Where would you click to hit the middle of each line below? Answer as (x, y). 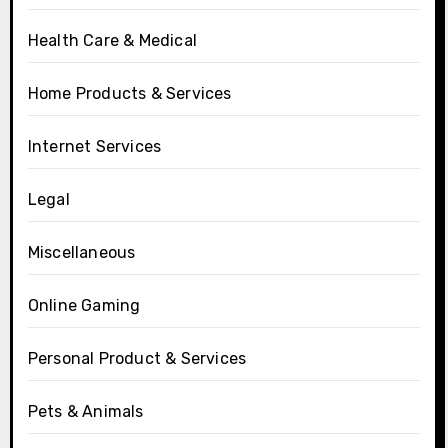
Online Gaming (84, 305)
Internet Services (94, 146)
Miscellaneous (81, 252)
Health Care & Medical (112, 40)
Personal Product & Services (137, 358)
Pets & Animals (85, 411)
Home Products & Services (129, 93)
